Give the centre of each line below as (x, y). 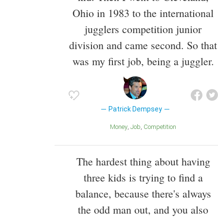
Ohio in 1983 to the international (143, 13)
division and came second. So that (143, 45)
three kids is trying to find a (143, 177)
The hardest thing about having (143, 161)
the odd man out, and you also (143, 209)
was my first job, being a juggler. (143, 61)
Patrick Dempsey (135, 109)
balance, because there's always (143, 193)
